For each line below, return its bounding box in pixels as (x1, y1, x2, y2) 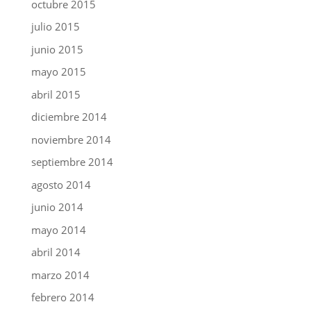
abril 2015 (31, 87, 81, 101)
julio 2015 (31, 19, 80, 33)
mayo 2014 (31, 222, 86, 237)
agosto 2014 (31, 177, 91, 192)
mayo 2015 (31, 65, 86, 78)
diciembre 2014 (31, 110, 107, 124)
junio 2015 (31, 42, 83, 56)
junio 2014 (31, 200, 83, 214)
